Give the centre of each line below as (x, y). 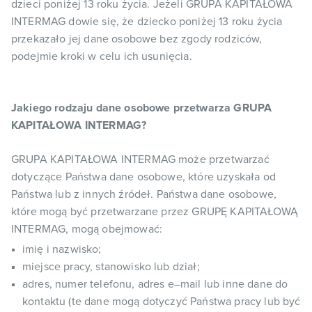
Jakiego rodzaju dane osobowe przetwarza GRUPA (142, 108)
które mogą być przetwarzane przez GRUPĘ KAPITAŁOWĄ (155, 212)
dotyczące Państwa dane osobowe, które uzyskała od (143, 177)
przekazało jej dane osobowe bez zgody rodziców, (137, 39)
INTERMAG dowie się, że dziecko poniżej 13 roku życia (147, 22)
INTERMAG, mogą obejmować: (87, 229)
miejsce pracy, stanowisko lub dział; (111, 267)
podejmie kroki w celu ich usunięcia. (102, 56)
